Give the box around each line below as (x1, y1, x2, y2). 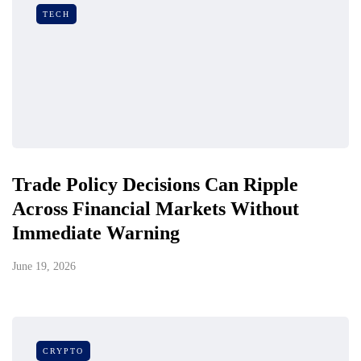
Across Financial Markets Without (12, 198, 299, 220)
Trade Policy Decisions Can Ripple (12, 174, 298, 196)
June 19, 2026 (12, 260, 76, 273)
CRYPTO (43, 346, 84, 356)
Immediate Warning (12, 222, 180, 244)
